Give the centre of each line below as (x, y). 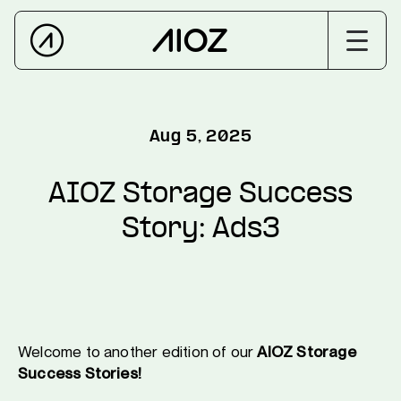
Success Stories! (80, 373)
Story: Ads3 (200, 230)
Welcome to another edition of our (138, 352)
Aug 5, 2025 (200, 137)
